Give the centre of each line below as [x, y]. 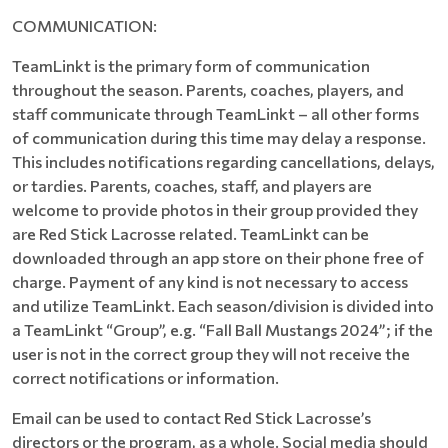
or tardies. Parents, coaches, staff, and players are [192, 185]
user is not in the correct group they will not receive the [211, 353]
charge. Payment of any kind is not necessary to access [210, 281]
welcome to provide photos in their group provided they [215, 209]
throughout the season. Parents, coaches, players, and [208, 89]
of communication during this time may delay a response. [219, 137]
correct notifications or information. [145, 377]
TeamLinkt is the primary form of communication [191, 65]
